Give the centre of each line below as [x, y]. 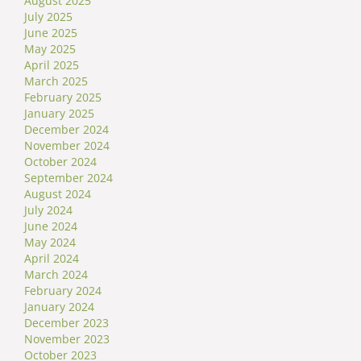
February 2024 [63, 291]
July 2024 [48, 210]
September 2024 [68, 178]
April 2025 [52, 65]
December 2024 [66, 130]
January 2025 [59, 114]
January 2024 [59, 307]
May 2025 [50, 49]
